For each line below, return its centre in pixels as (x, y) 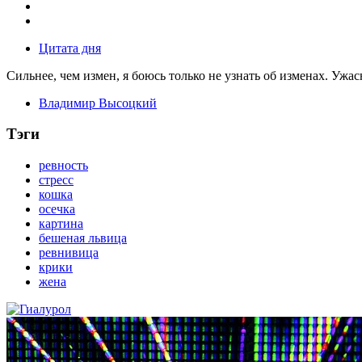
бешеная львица (83, 238)
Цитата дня (70, 48)
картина (61, 223)
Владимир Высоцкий (98, 103)
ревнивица (69, 252)
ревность (63, 165)
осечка (57, 208)
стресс (56, 179)
